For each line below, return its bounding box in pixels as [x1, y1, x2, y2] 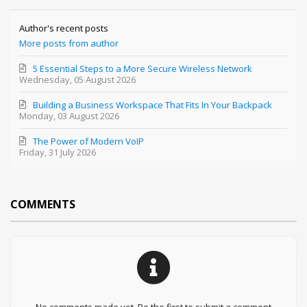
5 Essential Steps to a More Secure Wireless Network [33, 62, 253, 75]
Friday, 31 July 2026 [19, 146, 97, 159]
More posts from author [19, 37, 119, 50]
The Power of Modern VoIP [33, 135, 145, 148]
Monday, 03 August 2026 [19, 110, 120, 123]
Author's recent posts [19, 22, 109, 35]
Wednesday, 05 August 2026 [19, 73, 136, 86]
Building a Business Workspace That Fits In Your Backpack [33, 99, 273, 112]
